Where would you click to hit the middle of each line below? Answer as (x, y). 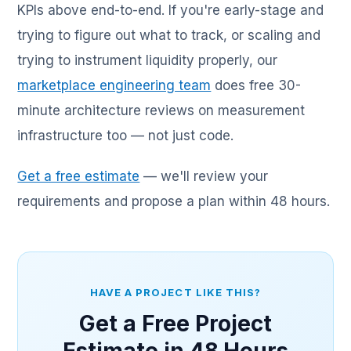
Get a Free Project (175, 324)
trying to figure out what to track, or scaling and (169, 36)
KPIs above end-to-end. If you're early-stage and (171, 11)
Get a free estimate (79, 177)
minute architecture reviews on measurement (161, 111)
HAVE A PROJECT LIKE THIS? (175, 293)
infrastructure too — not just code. (126, 136)
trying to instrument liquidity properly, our (148, 61)
